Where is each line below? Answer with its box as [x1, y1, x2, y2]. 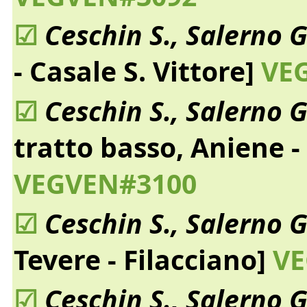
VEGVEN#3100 [13, 165, 197, 202]
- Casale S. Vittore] [13, 53, 254, 90]
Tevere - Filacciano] [13, 241, 266, 278]
